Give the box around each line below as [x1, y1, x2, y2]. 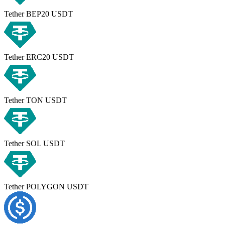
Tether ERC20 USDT [4, 52, 74, 61]
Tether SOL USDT [4, 139, 65, 148]
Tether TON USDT [4, 95, 67, 104]
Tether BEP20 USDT [4, 9, 73, 18]
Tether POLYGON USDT [4, 182, 88, 191]
